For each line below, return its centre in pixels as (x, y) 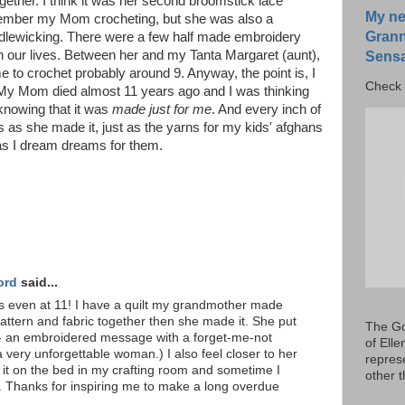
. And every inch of (266, 109)
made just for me (162, 109)
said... (38, 283)
